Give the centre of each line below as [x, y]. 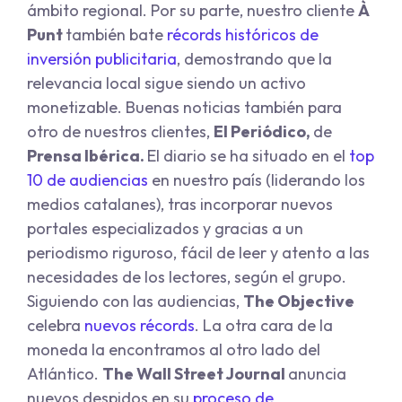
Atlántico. [65, 374]
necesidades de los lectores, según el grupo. [187, 277]
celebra [56, 326]
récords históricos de [243, 35]
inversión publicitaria [102, 59]
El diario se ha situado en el [246, 156]
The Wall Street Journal [195, 374]
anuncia [317, 374]
